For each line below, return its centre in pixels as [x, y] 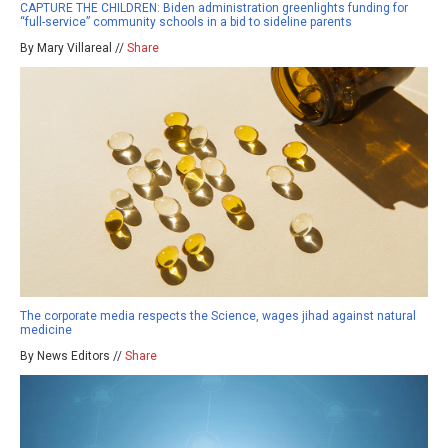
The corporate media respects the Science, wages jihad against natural [218, 315]
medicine [46, 329]
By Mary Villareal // [73, 48]
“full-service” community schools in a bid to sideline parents [186, 22]
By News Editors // [72, 355]
